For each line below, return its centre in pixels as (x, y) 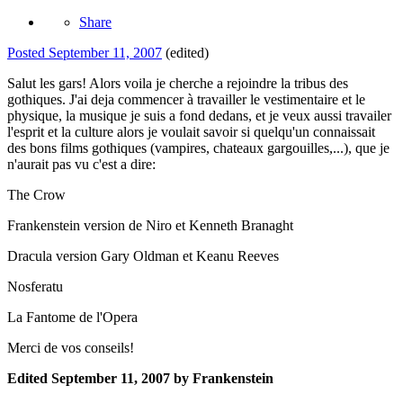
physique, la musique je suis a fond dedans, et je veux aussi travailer (199, 116)
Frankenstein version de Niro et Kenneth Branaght (150, 226)
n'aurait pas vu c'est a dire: (81, 165)
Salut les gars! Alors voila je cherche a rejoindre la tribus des (178, 84)
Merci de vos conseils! (71, 348)
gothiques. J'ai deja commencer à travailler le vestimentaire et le (186, 100)
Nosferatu (35, 287)
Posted (28, 53)
